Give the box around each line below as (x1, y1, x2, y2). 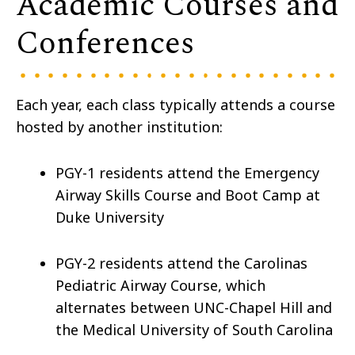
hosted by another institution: (16, 117, 223, 137)
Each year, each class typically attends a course (16, 95, 335, 115)
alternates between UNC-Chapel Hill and (55, 298, 332, 318)
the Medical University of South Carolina (55, 320, 333, 340)
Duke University (55, 208, 164, 227)
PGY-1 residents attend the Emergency (55, 163, 319, 183)
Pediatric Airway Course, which (55, 276, 265, 296)
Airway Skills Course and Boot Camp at (55, 185, 320, 205)
